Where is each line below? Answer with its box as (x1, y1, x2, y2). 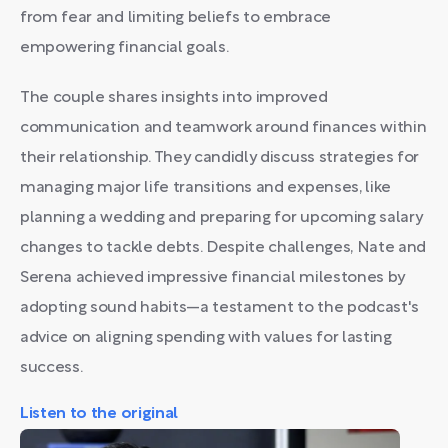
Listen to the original (20, 407, 178, 421)
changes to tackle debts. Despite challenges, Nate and (20, 241, 427, 255)
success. (20, 361, 83, 375)
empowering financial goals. (20, 41, 229, 55)
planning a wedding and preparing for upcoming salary (20, 211, 423, 225)
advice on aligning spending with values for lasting (20, 331, 392, 345)
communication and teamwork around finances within (20, 121, 427, 135)
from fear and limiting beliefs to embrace (20, 11, 331, 25)
